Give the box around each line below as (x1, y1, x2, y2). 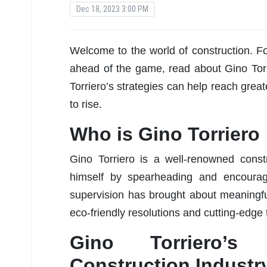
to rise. (70, 98, 102, 110)
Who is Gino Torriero (70, 123, 260, 145)
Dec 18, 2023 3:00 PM (76, 4, 148, 14)
